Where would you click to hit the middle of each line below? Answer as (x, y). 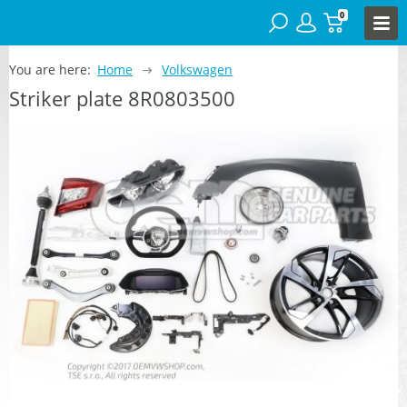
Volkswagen (198, 69)
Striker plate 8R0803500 (122, 98)
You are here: (50, 69)
